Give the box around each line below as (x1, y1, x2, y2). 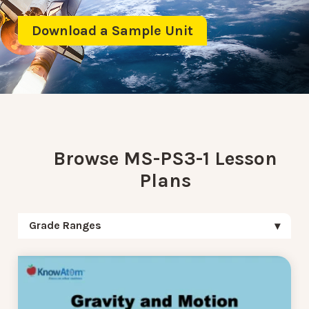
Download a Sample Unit (32, 22, 193, 39)
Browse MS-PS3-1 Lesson (52, 146, 277, 170)
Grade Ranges (29, 218, 101, 232)
